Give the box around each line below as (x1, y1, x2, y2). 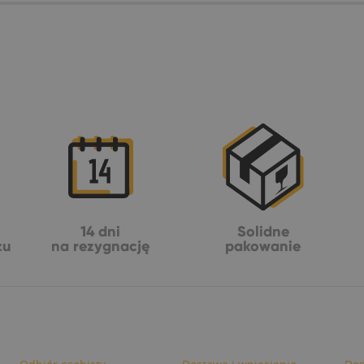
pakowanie (225, 236, 301, 255)
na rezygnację (51, 236, 150, 255)
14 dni (80, 222, 121, 240)
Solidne (236, 222, 289, 240)
